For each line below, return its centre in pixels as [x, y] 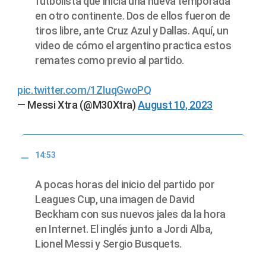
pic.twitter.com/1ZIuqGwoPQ [84, 90]
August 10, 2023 [175, 104]
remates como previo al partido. [110, 60]
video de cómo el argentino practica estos [133, 45]
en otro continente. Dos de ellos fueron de [133, 15]
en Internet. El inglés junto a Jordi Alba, [124, 229]
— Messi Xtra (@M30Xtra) [78, 104]
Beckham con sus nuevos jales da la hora [130, 214]
